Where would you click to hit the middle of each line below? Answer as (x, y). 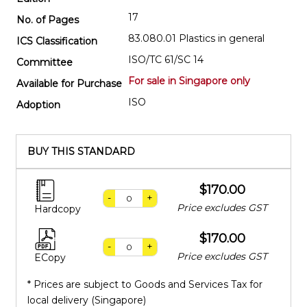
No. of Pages (48, 20)
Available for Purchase (69, 83)
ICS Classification (57, 41)
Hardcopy (58, 209)
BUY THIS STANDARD (81, 151)
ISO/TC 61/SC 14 (166, 59)
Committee (45, 62)
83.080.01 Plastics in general (196, 38)
